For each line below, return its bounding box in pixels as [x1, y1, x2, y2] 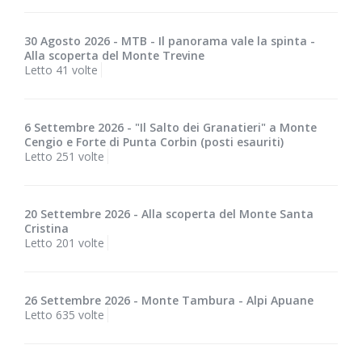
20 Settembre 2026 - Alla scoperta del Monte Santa [24, 206, 314, 222]
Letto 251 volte [24, 149, 104, 165]
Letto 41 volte [24, 62, 98, 78]
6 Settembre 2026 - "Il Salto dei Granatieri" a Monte [24, 120, 317, 136]
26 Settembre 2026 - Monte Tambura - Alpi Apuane [24, 293, 314, 309]
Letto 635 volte [24, 307, 104, 323]
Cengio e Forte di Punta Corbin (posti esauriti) [24, 134, 284, 150]
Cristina [24, 221, 69, 237]
